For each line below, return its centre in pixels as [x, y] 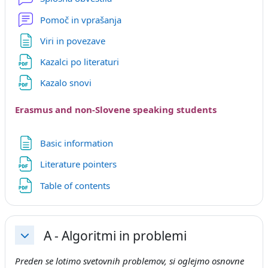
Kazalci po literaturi [80, 61]
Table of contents [76, 185]
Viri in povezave [72, 40]
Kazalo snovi [67, 83]
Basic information [76, 143]
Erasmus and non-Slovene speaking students [116, 109]
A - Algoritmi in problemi [115, 235]
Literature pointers [79, 164]
